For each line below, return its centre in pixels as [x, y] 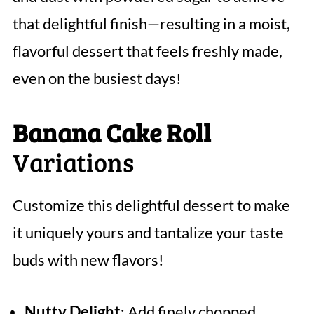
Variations [73, 161]
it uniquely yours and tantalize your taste [148, 232]
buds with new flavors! [88, 259]
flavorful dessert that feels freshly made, [147, 50]
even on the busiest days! [97, 78]
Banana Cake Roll [111, 132]
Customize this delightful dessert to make [151, 205]
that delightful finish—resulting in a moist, [151, 23]
